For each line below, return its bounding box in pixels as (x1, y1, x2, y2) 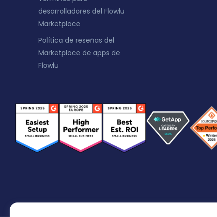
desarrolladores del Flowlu (38, 6, 124, 16)
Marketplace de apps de (38, 48, 120, 58)
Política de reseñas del (38, 35, 114, 45)
